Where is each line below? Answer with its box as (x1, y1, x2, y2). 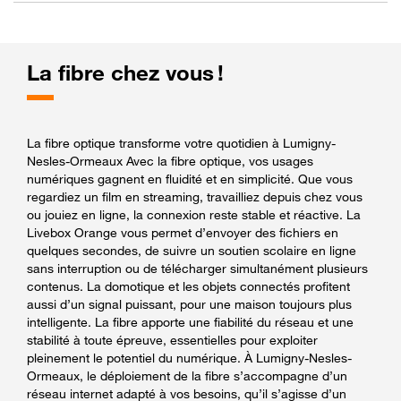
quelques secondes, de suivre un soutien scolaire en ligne (27, 242, 356, 258)
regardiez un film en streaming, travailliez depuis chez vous (27, 188, 363, 204)
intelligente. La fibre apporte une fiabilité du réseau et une (27, 313, 354, 329)
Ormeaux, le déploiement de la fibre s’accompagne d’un (27, 367, 347, 383)
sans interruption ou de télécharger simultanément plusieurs (27, 260, 368, 276)
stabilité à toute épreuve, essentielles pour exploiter (27, 331, 318, 347)
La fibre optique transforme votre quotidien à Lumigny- (27, 134, 336, 150)
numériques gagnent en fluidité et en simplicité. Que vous (27, 170, 353, 186)
